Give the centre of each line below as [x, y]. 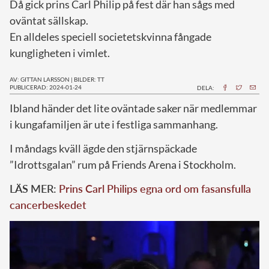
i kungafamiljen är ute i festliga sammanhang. [114, 124]
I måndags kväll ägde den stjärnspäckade [103, 148]
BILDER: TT [89, 79]
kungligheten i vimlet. [60, 53]
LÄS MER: [34, 188]
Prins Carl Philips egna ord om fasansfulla [155, 188]
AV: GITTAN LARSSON [40, 79]
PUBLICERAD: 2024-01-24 [46, 87]
